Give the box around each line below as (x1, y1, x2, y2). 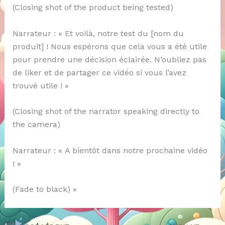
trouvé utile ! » (12, 80, 69, 90)
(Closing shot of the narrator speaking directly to (12, 106, 199, 117)
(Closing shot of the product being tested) (12, 3, 173, 13)
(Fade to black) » (12, 184, 77, 194)
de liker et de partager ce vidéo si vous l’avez (12, 67, 186, 77)
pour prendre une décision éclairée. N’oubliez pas (12, 54, 206, 64)
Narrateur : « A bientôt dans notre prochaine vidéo (12, 145, 207, 155)
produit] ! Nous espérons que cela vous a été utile (12, 41, 207, 51)
